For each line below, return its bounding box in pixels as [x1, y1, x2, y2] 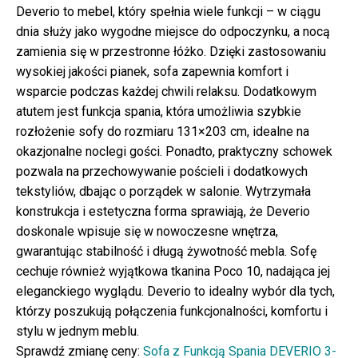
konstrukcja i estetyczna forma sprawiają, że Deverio [16, 204, 310, 220]
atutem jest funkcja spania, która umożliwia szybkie [16, 104, 301, 120]
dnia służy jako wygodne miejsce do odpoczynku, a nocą [16, 24, 330, 40]
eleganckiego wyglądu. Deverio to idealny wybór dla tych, [16, 284, 335, 300]
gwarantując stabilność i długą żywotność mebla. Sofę [16, 244, 316, 260]
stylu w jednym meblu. [16, 324, 139, 340]
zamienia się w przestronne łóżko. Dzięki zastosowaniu [16, 44, 326, 60]
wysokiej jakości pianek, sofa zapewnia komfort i [16, 64, 288, 80]
